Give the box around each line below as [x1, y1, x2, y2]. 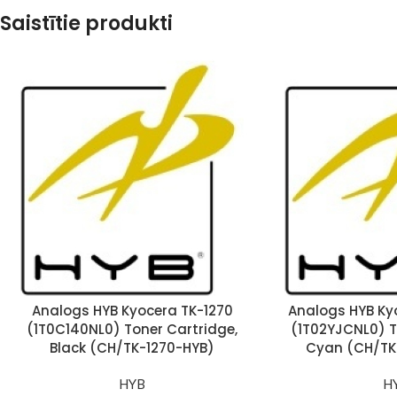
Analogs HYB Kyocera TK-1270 [31, 301, 233, 320]
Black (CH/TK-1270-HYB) [50, 339, 214, 357]
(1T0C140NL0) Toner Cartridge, [27, 320, 237, 339]
